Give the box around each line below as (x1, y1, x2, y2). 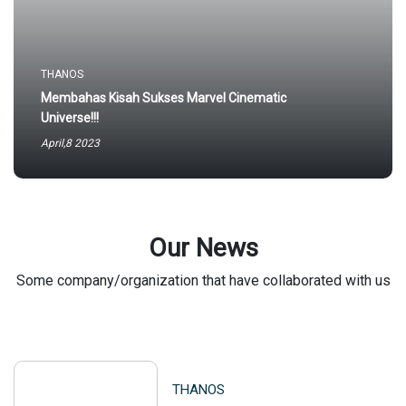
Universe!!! (41, 111, 99, 125)
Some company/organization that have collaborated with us (15, 272, 391, 289)
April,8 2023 (41, 137, 100, 150)
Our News (148, 233, 258, 263)
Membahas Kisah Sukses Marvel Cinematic (41, 91, 286, 105)
